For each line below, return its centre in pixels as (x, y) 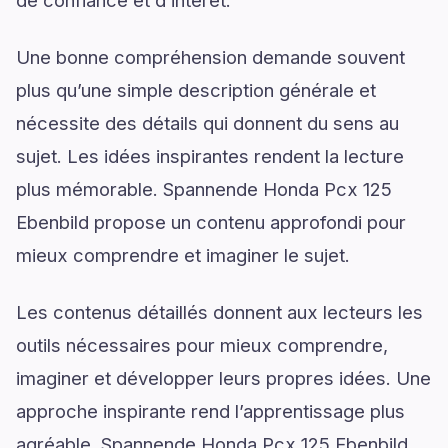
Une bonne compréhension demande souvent (210, 56)
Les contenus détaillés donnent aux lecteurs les (219, 311)
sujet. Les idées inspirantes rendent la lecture (210, 155)
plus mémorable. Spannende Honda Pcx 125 (204, 188)
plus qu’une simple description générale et (196, 89)
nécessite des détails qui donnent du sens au (207, 122)
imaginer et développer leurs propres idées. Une (223, 377)
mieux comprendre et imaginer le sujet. (183, 254)
